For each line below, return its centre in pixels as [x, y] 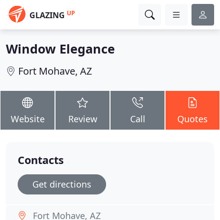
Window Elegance [60, 49]
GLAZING [47, 15]
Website [27, 119]
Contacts [41, 160]
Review [82, 119]
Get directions [62, 184]
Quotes [192, 119]
